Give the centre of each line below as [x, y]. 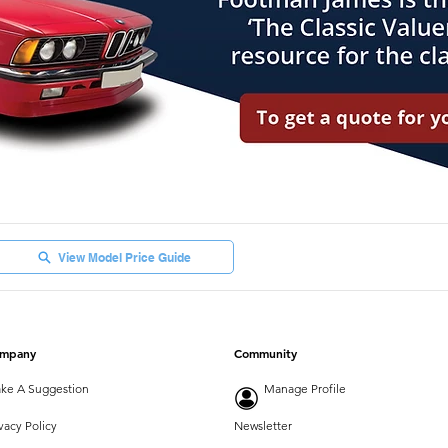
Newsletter [263, 425]
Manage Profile [305, 388]
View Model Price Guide [124, 257]
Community [265, 353]
